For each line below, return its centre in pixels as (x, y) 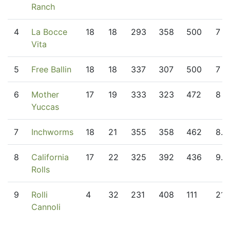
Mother (45, 94)
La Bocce (49, 32)
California (50, 157)
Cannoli (46, 207)
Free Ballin (51, 69)
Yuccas (45, 107)
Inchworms (52, 132)
